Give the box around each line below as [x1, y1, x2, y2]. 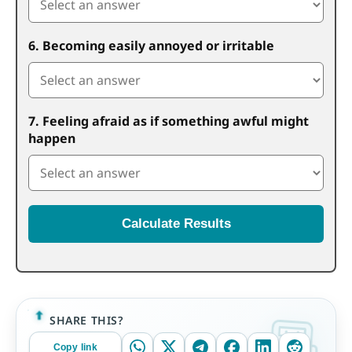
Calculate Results [121, 216, 231, 231]
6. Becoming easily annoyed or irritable [28, 37, 274, 54]
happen [28, 130, 75, 147]
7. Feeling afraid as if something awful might [28, 112, 309, 130]
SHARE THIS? [49, 312, 123, 328]
